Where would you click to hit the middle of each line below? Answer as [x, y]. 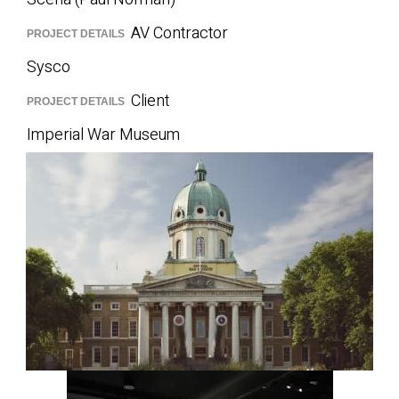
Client [151, 101]
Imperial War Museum [103, 135]
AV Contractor [180, 33]
